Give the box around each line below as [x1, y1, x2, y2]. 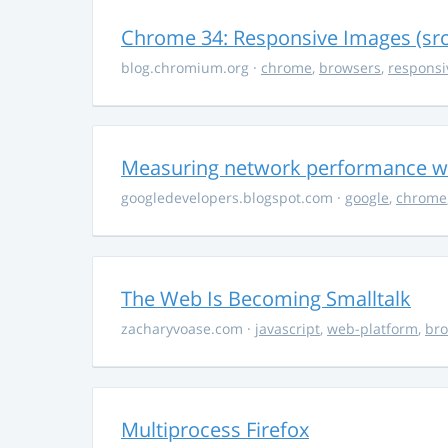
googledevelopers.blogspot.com [121, 188, 337, 208]
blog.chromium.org [121, 57, 253, 77]
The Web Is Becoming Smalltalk [121, 285, 411, 313]
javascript [255, 319, 320, 339]
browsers [319, 57, 381, 77]
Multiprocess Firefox [121, 415, 309, 443]
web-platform [327, 319, 418, 339]
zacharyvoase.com [121, 319, 247, 339]
